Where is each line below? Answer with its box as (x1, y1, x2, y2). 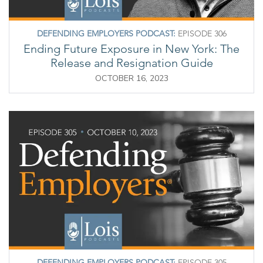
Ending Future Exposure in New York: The (23, 42, 240, 56)
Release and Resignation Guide (50, 56, 213, 70)
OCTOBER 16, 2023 (95, 73, 168, 85)
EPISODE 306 (175, 28, 227, 39)
